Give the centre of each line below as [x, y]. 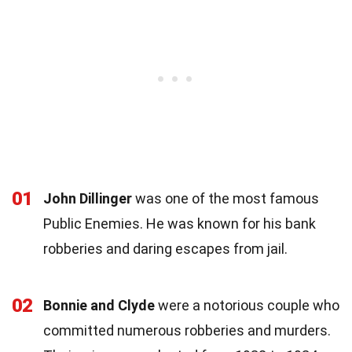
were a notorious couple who [247, 305]
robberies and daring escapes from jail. [165, 248]
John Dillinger [88, 198]
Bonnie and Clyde [99, 305]
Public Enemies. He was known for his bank [180, 223]
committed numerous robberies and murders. [187, 330]
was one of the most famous [225, 198]
